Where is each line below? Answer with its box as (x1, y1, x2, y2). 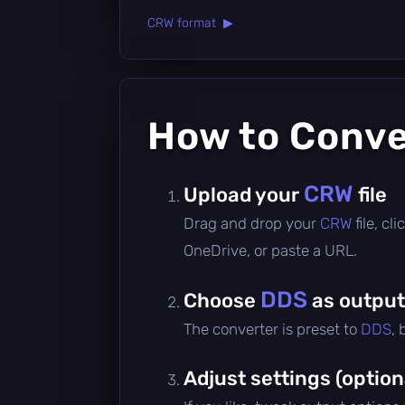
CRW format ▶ (147, 14, 233, 31)
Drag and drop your (184, 213, 320, 232)
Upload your (184, 182, 304, 207)
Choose (184, 287, 260, 313)
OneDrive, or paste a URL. (184, 240, 357, 259)
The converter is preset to (184, 319, 361, 338)
